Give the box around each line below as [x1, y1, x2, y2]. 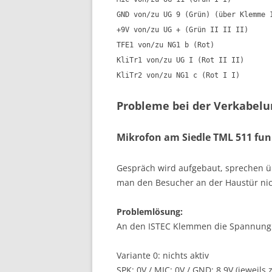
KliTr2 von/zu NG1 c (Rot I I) [117, 70, 240, 80]
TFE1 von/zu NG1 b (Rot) [117, 40, 214, 49]
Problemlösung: [117, 205, 183, 217]
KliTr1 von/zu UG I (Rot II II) [117, 55, 244, 64]
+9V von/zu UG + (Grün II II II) [117, 25, 248, 34]
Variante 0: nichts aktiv [117, 249, 209, 261]
